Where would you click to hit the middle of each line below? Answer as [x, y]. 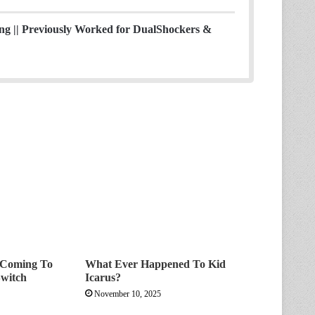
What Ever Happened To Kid [155, 264]
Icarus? [103, 278]
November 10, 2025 [127, 294]
